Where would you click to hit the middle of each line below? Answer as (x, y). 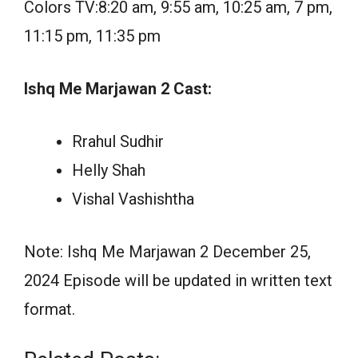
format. (50, 310)
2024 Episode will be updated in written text (178, 281)
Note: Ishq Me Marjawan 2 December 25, (167, 252)
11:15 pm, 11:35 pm (92, 36)
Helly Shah (109, 171)
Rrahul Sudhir (118, 142)
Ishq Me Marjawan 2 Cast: (118, 89)
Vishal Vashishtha (133, 199)
